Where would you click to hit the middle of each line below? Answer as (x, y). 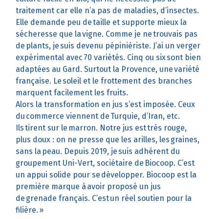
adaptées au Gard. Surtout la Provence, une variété (108, 69)
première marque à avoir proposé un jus (88, 187)
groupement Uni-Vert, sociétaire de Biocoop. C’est (105, 163)
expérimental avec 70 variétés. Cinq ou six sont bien (108, 58)
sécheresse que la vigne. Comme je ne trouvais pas (107, 34)
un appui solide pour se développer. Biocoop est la (106, 175)
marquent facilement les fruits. (73, 93)
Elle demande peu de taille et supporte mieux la (101, 22)
